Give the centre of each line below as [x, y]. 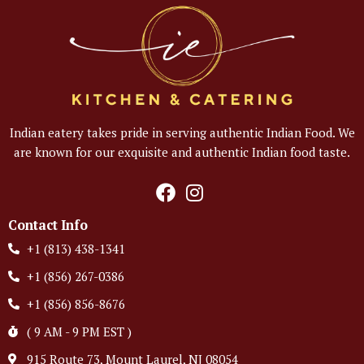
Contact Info [48, 225]
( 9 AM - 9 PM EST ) [79, 331]
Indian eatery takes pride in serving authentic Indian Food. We [182, 133]
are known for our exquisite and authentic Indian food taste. [182, 152]
